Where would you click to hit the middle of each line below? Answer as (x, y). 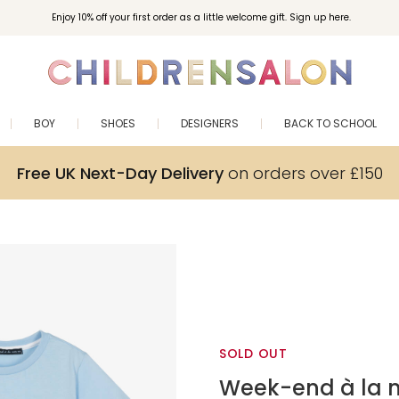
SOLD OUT (253, 354)
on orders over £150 (303, 173)
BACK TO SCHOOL (330, 123)
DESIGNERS (210, 123)
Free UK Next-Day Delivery (120, 173)
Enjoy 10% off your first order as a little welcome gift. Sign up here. (201, 17)
